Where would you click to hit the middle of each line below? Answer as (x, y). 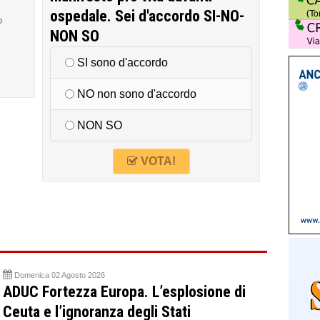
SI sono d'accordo (121, 62)
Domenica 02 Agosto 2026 (60, 275)
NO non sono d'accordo (135, 94)
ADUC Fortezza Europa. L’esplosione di (124, 292)
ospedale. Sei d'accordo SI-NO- (147, 16)
